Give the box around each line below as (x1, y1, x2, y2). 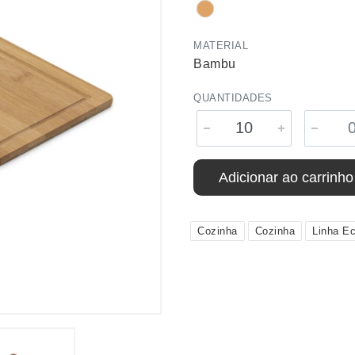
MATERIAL (193, 40, 248, 52)
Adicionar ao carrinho (219, 170, 353, 185)
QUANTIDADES (193, 92, 273, 104)
